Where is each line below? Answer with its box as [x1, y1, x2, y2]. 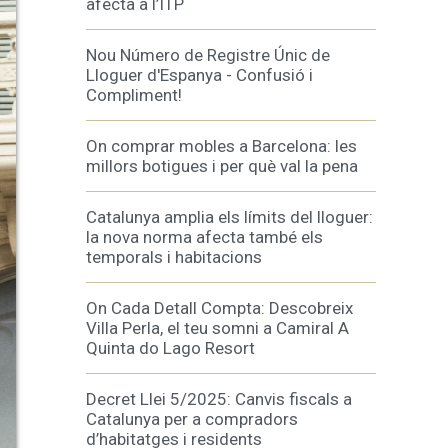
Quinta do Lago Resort [86, 338, 255, 358]
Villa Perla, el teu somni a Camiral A [86, 318, 349, 338]
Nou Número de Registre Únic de [86, 45, 330, 65]
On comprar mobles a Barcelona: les [86, 136, 357, 156]
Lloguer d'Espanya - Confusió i [86, 65, 313, 85]
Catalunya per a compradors [86, 409, 298, 429]
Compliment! [86, 85, 182, 105]
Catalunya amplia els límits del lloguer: [86, 207, 373, 227]
